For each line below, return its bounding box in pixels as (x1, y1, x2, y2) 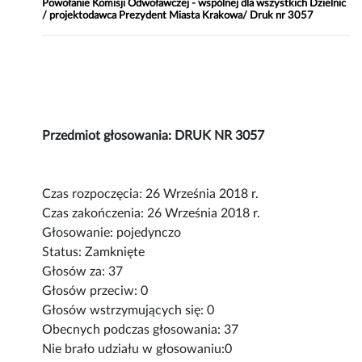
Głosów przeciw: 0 (42, 284, 149, 298)
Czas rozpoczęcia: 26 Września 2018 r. (42, 187, 259, 201)
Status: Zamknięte (42, 246, 145, 259)
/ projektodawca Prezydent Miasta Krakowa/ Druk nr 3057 (42, 10, 314, 22)
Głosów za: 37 (42, 265, 124, 279)
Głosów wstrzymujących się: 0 (42, 304, 215, 318)
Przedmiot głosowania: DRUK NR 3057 (42, 129, 265, 143)
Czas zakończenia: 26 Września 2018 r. (42, 207, 261, 221)
